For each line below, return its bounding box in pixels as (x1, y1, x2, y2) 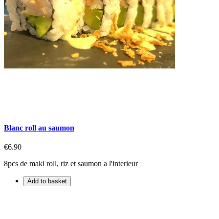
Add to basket (27, 177, 67, 185)
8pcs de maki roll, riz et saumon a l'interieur (4, 159, 138, 168)
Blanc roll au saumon (4, 123, 74, 132)
